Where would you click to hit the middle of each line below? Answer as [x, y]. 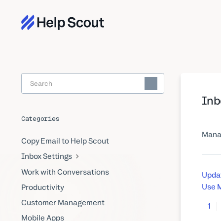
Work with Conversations [65, 172]
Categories [40, 118]
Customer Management [63, 202]
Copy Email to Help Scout [65, 141]
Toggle [163, 80]
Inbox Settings [47, 156]
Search [164, 88]
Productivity [42, 187]
